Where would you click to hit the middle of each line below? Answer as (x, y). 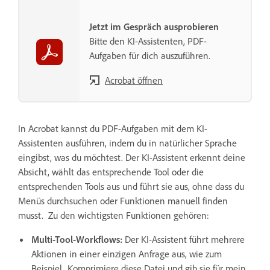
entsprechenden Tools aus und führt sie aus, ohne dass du (131, 186)
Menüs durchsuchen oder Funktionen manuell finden (123, 200)
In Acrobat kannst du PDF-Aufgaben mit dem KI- (113, 128)
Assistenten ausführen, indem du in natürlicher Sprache (127, 143)
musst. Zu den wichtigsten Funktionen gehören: (114, 215)
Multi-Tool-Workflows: (78, 239)
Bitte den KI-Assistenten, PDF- (148, 41)
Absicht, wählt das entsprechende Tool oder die (111, 171)
